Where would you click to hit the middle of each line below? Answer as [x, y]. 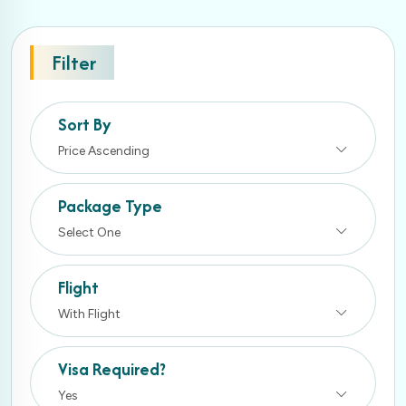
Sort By [85, 124]
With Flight [89, 314]
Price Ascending [104, 150]
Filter [74, 62]
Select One [89, 232]
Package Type [110, 206]
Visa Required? [112, 369]
